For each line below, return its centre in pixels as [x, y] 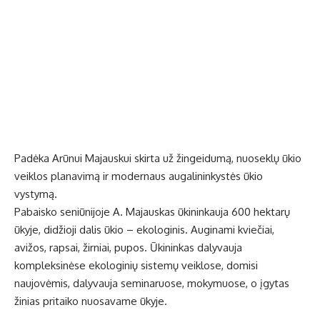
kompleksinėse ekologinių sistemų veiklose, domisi [136, 266]
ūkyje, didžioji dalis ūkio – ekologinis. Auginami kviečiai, [144, 230]
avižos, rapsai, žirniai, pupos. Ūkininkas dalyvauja [128, 248]
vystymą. [36, 194]
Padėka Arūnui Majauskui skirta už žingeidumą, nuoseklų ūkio [158, 159]
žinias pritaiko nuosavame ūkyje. [91, 301]
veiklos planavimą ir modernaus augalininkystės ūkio [139, 176]
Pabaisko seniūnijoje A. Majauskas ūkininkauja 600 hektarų [152, 212]
